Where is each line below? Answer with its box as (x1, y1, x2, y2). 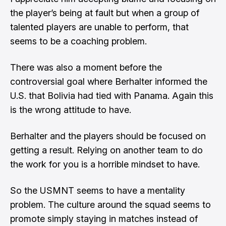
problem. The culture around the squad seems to (10, 199, 211, 210)
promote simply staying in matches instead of (10, 213, 198, 224)
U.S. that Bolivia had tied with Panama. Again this (10, 90, 213, 101)
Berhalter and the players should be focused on (10, 131, 206, 141)
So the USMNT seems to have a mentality (10, 185, 185, 196)
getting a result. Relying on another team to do (10, 145, 203, 155)
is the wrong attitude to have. (10, 104, 131, 115)
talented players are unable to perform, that (10, 22, 189, 32)
